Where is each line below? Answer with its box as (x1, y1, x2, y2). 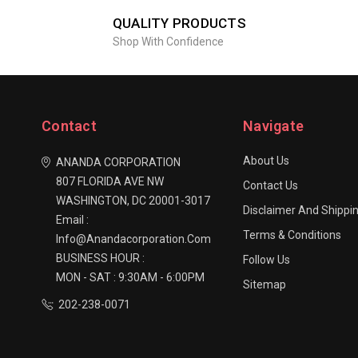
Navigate (243, 117, 304, 135)
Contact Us (243, 179, 298, 193)
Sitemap (243, 278, 286, 292)
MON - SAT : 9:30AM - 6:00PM (56, 271, 205, 284)
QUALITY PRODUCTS (112, 14, 246, 31)
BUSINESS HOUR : (56, 252, 145, 265)
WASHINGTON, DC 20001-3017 (56, 194, 210, 208)
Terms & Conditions (243, 229, 341, 242)
